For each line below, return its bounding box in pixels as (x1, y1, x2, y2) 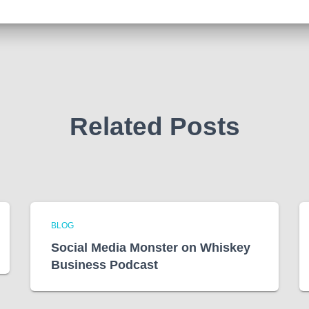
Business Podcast (51, 258, 158, 272)
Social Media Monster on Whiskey (51, 241, 250, 255)
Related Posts (69, 112, 240, 141)
